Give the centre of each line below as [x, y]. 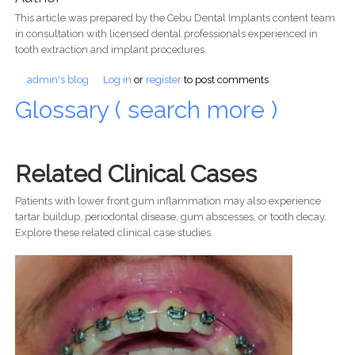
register [163, 80]
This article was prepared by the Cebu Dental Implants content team [175, 18]
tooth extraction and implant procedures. [111, 50]
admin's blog [57, 80]
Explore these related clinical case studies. [114, 232]
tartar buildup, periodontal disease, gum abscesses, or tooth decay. [170, 216]
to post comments [225, 80]
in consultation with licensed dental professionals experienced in [166, 34]
